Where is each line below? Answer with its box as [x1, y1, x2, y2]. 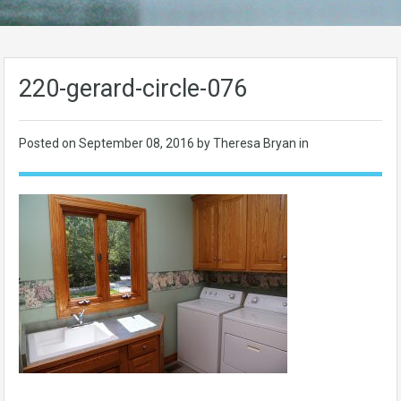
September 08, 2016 [79, 136, 197, 150]
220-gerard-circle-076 [19, 74, 247, 103]
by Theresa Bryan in [197, 136, 309, 150]
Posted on [19, 136, 79, 150]
